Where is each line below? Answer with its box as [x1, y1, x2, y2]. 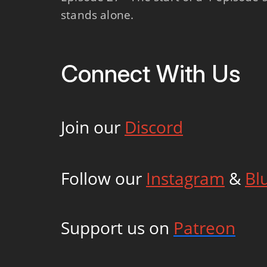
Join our [61, 116, 125, 138]
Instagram [146, 167, 225, 190]
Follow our [61, 167, 146, 190]
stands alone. [61, 7, 134, 22]
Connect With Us [61, 59, 240, 88]
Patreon [173, 216, 235, 239]
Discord [125, 116, 183, 138]
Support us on [61, 216, 173, 239]
